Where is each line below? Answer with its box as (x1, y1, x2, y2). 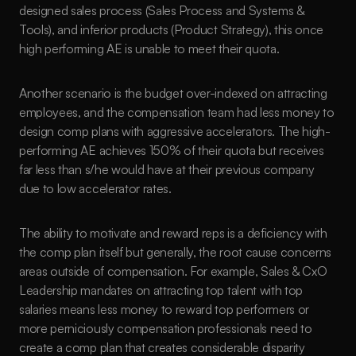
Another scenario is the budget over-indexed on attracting (19, 85, 327, 101)
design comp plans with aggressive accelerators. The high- (19, 123, 331, 139)
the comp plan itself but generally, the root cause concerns (19, 244, 332, 260)
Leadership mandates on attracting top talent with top (19, 282, 304, 298)
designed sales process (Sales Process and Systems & (19, 2, 304, 18)
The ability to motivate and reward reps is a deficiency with (19, 225, 327, 241)
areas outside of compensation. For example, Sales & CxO (19, 263, 327, 279)
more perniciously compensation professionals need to (19, 320, 312, 336)
